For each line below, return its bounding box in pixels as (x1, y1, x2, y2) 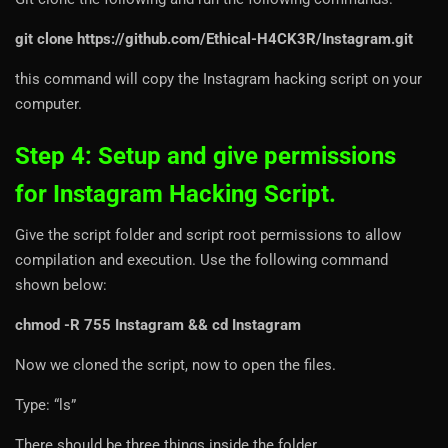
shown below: (15, 276, 107, 295)
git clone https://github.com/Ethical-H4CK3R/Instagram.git (15, 30, 413, 49)
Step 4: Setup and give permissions (15, 142, 396, 171)
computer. (15, 95, 82, 114)
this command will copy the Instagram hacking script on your (15, 70, 422, 89)
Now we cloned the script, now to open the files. (15, 356, 336, 375)
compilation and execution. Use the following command (15, 251, 388, 270)
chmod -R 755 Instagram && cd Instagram (15, 316, 301, 335)
